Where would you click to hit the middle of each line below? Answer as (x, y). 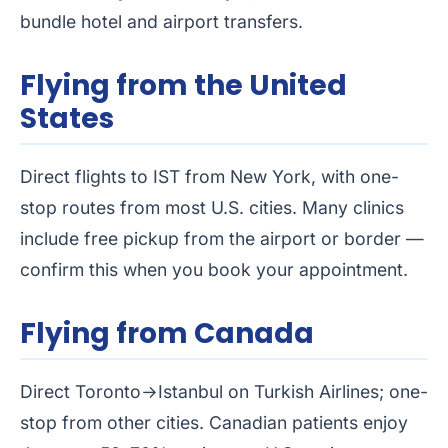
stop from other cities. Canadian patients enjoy (214, 423)
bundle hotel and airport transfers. (161, 22)
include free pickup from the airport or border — (222, 239)
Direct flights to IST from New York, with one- (209, 177)
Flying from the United (183, 86)
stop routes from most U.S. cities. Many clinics (212, 208)
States (67, 119)
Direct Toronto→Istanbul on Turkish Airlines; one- (224, 392)
